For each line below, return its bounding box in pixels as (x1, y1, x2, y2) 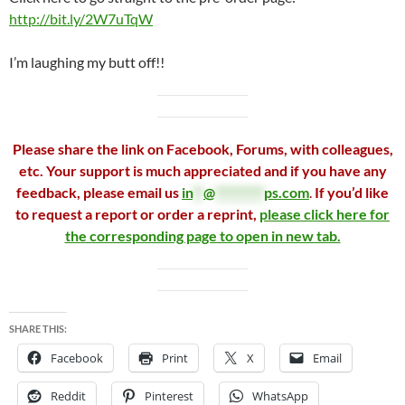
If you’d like (315, 184, 389, 201)
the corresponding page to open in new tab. (64, 227, 341, 244)
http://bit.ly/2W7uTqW (9, 10, 153, 27)
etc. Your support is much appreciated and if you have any (18, 162, 387, 179)
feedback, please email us (16, 184, 182, 201)
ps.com (264, 184, 309, 201)
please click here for (259, 205, 390, 222)
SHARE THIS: (9, 323, 67, 334)
